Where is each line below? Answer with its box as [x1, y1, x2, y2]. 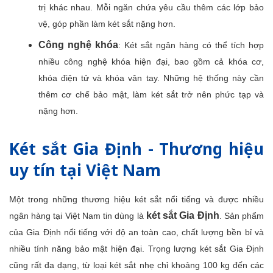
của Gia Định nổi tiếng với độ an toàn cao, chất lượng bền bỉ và [9, 227, 264, 237]
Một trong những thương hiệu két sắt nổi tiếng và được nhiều [9, 194, 264, 204]
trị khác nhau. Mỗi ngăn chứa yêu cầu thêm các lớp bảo [38, 2, 264, 12]
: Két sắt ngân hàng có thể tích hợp [118, 40, 264, 50]
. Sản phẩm [219, 211, 264, 221]
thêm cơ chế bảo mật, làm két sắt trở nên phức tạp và [38, 90, 264, 99]
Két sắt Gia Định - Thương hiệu [9, 138, 264, 160]
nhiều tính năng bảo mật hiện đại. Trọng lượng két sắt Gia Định [9, 244, 264, 253]
